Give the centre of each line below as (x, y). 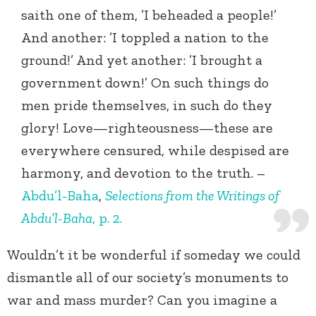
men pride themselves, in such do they (147, 105)
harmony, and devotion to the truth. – (143, 172)
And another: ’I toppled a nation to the (145, 37)
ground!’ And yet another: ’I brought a (142, 60)
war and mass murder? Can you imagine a (142, 299)
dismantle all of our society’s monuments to (148, 277)
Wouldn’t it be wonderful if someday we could (154, 254)
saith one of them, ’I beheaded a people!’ (149, 14)
